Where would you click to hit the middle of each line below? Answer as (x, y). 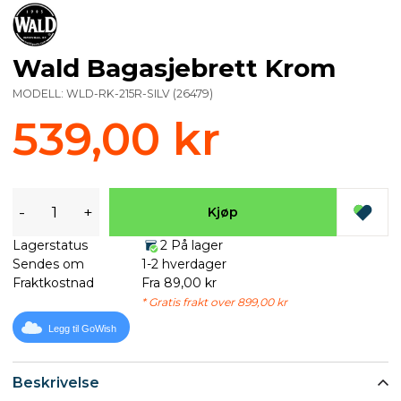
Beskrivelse (56, 382)
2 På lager (191, 246)
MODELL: (39, 94)
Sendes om (48, 264)
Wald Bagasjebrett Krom (174, 68)
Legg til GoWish (82, 329)
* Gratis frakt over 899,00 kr (214, 303)
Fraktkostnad (53, 283)
